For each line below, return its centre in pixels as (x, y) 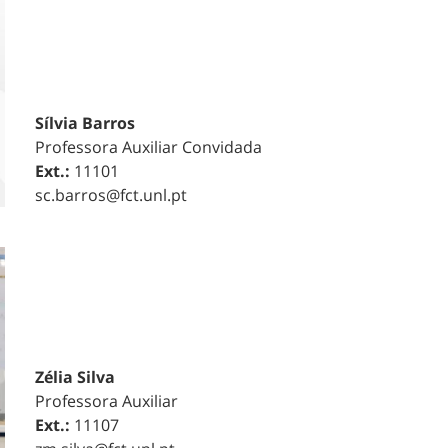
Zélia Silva (74, 377)
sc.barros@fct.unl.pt (110, 195)
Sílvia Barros (84, 123)
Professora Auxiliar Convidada (148, 147)
